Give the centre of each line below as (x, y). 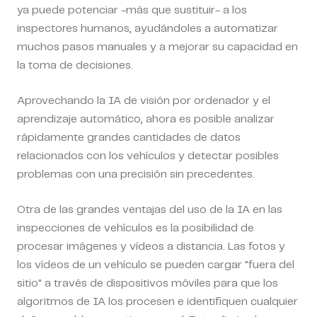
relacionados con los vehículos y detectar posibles (148, 156)
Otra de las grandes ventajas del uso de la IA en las (150, 209)
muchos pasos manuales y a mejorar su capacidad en (157, 47)
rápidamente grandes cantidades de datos (129, 137)
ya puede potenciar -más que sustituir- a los (132, 10)
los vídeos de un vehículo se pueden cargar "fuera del (156, 265)
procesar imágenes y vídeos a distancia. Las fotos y (151, 246)
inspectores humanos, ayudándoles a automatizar (148, 28)
